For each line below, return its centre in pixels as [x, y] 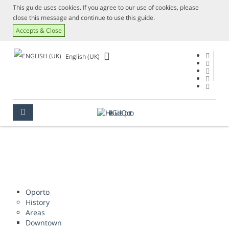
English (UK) [82, 56]
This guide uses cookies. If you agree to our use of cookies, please [106, 7]
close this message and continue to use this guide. [84, 18]
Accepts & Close [39, 30]
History [38, 202]
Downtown [44, 223]
